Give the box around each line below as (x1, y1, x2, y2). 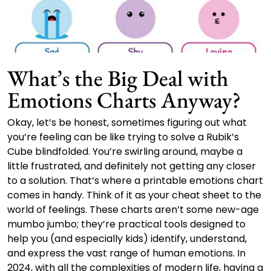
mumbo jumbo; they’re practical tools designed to (7, 217, 246, 231)
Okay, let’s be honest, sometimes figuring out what (7, 115, 247, 129)
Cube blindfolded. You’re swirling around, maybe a (7, 144, 243, 158)
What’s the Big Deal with (7, 63, 229, 93)
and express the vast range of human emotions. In (7, 246, 246, 260)
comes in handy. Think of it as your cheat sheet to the (7, 188, 261, 202)
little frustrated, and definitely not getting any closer (7, 158, 256, 173)
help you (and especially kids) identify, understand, (7, 231, 247, 246)
